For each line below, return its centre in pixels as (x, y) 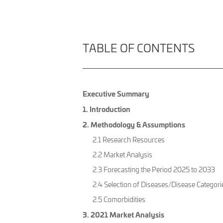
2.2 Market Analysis (123, 155)
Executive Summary (116, 94)
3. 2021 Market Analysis (124, 215)
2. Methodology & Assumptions (134, 124)
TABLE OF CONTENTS (139, 48)
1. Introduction (107, 109)
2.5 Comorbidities (119, 200)
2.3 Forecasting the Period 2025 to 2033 (154, 170)
